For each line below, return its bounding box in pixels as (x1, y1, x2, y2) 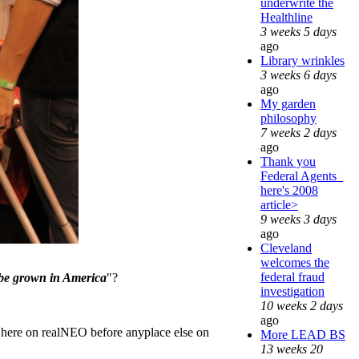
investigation (260, 284, 325, 298)
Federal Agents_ (260, 168, 343, 183)
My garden (260, 96, 316, 111)
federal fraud (260, 269, 325, 284)
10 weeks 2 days (260, 298, 343, 313)
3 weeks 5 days (260, 24, 337, 38)
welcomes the (260, 255, 329, 269)
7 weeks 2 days (260, 125, 337, 139)
